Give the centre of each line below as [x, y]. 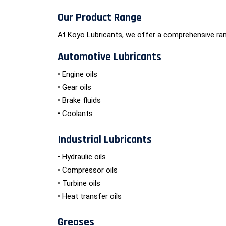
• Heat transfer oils [90, 196]
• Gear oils [74, 87]
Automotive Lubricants [109, 57]
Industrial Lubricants [105, 140]
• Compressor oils [88, 170]
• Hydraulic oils [82, 157]
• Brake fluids [79, 100]
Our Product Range [100, 18]
